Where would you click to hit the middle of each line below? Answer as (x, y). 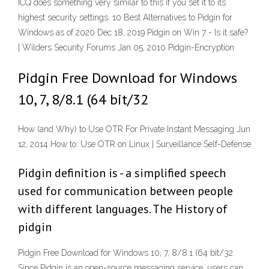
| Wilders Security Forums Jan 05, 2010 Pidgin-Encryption (126, 47)
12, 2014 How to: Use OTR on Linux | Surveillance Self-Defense (134, 144)
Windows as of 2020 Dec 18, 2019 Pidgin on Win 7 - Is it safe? (133, 32)
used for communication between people (125, 191)
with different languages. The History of (123, 209)
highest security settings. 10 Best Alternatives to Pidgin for (125, 17)
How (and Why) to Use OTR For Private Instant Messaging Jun (134, 129)
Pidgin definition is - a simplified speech (122, 173)
